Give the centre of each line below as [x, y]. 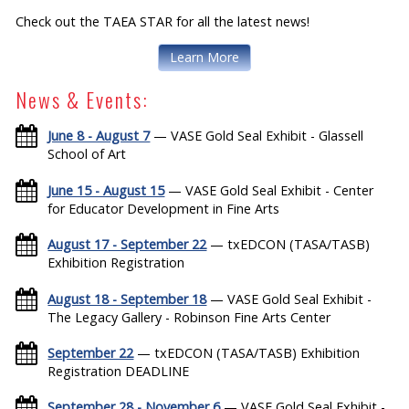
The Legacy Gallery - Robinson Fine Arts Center [189, 317]
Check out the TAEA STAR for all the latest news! [163, 21]
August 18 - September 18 [127, 299]
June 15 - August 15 [106, 190]
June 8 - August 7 [99, 136]
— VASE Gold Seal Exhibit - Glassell [257, 136]
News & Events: [83, 100]
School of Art [87, 154]
